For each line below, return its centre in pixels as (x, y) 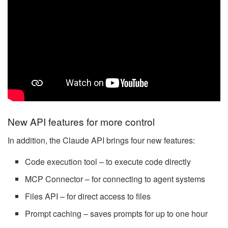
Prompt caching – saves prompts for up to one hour (117, 213)
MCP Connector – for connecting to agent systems (115, 179)
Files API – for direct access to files (88, 196)
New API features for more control (81, 121)
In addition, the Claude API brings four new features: (101, 140)
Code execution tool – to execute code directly (108, 161)
